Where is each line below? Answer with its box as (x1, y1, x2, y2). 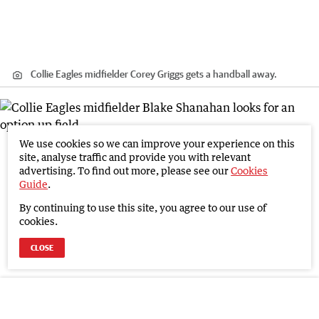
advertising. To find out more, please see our (19, 164, 229, 177)
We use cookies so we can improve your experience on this (19, 137, 296, 150)
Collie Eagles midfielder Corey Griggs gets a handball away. (31, 68, 277, 80)
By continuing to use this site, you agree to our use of (19, 202, 267, 214)
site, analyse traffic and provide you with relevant (19, 151, 251, 163)
